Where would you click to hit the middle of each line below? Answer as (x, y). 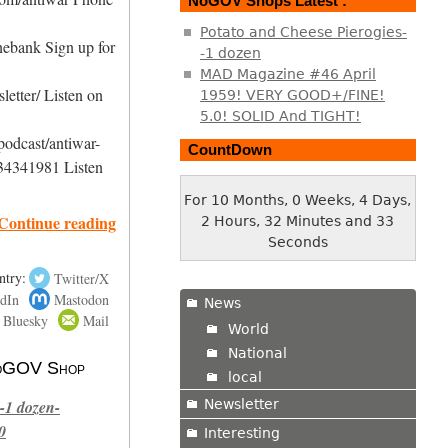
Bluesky (25, 320)
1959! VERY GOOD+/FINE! (292, 95)
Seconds (297, 241)
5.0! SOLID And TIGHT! (280, 116)
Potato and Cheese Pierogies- (303, 32)
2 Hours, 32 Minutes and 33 (298, 220)
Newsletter (241, 403)
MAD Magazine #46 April (287, 74)
